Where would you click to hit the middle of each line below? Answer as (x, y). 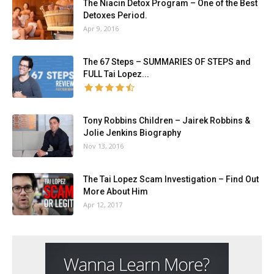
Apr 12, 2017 (103, 205)
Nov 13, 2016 (103, 146)
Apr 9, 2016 (101, 28)
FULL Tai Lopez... (116, 74)
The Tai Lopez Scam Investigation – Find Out (171, 179)
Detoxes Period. (115, 15)
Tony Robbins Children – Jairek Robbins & (167, 120)
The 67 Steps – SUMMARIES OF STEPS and (167, 62)
